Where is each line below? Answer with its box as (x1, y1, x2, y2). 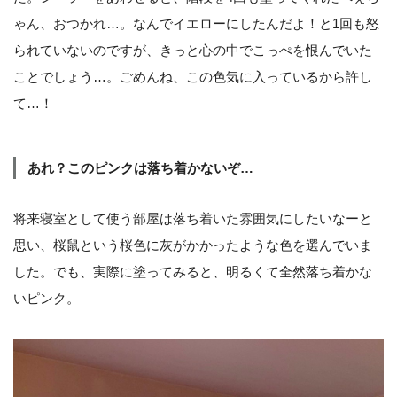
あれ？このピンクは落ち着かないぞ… (27, 160, 253, 175)
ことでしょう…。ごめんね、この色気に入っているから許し (13, 68, 372, 84)
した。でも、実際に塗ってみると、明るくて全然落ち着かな (13, 263, 372, 279)
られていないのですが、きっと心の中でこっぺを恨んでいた (13, 42, 372, 58)
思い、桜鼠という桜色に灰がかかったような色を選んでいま (13, 237, 372, 253)
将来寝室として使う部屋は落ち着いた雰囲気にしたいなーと (13, 210, 372, 226)
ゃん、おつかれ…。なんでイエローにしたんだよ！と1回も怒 (13, 15, 379, 31)
